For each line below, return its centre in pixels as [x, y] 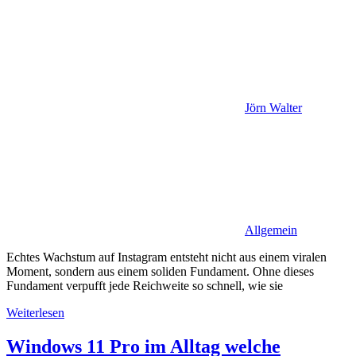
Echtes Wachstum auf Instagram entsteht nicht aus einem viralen [166, 257]
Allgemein [271, 230]
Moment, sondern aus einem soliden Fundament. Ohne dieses [160, 271]
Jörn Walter [273, 107]
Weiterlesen [35, 312]
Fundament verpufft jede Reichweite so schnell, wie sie [145, 285]
